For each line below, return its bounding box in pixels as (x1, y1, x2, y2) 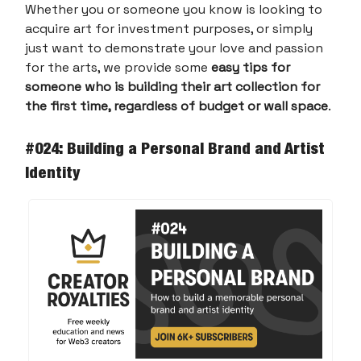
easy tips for (211, 59, 290, 77)
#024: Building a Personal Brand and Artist (25, 139, 325, 159)
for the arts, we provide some (25, 59, 211, 77)
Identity (25, 163, 80, 183)
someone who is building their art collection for (25, 78, 320, 96)
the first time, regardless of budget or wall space (25, 98, 328, 115)
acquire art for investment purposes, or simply (25, 20, 313, 38)
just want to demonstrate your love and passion (25, 39, 323, 57)
